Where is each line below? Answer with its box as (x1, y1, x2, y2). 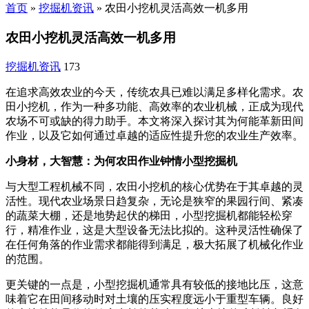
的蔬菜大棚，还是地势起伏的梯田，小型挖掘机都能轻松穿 (6, 209, 292, 221)
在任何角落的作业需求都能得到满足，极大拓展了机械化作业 (6, 238, 303, 250)
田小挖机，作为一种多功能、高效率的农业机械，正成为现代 (6, 100, 303, 112)
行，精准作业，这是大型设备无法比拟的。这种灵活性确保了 (6, 223, 303, 236)
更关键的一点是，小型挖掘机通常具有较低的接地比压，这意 (6, 278, 303, 290)
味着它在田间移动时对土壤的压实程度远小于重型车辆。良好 (6, 292, 303, 305)
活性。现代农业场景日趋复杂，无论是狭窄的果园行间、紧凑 (6, 195, 303, 207)
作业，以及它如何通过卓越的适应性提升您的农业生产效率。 (6, 129, 303, 141)
